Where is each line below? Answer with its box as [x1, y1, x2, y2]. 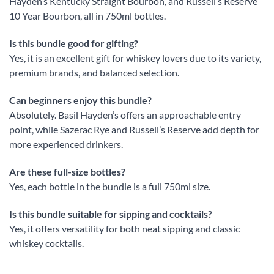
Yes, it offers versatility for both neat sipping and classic [9, 222, 240, 234]
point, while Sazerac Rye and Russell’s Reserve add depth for [9, 124, 259, 135]
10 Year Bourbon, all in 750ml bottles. [9, 10, 166, 22]
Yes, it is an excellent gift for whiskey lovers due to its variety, [9, 52, 261, 64]
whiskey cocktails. [9, 237, 84, 249]
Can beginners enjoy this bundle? [9, 94, 152, 106]
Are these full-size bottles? [9, 165, 125, 177]
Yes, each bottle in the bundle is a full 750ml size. [9, 180, 210, 192]
